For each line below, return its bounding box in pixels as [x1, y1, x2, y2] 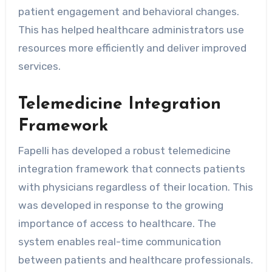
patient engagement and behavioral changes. [18, 5, 239, 18]
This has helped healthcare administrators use [18, 24, 244, 36]
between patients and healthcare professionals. [18, 253, 253, 266]
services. [18, 60, 61, 73]
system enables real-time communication [18, 235, 221, 248]
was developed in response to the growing [18, 199, 223, 211]
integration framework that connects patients [18, 162, 245, 175]
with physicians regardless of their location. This [18, 180, 253, 193]
